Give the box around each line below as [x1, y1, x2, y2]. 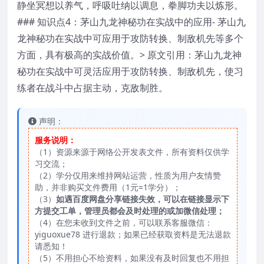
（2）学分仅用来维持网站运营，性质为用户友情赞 [35, 170, 221, 181]
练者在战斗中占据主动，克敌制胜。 [17, 81, 168, 95]
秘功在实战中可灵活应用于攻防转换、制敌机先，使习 [17, 65, 243, 78]
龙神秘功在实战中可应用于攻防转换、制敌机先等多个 [17, 32, 243, 45]
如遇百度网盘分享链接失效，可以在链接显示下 [56, 193, 229, 205]
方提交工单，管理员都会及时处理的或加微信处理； [35, 205, 225, 217]
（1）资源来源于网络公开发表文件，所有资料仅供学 [35, 146, 229, 158]
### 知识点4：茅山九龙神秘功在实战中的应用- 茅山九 [17, 15, 246, 29]
